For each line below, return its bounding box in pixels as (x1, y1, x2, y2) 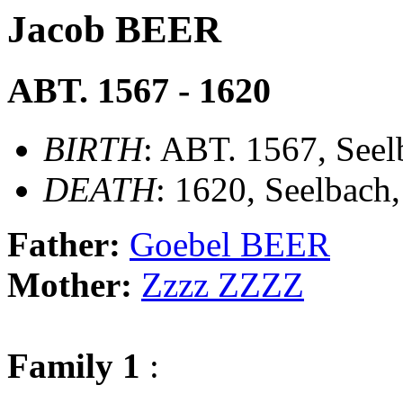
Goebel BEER (130, 224, 330, 264)
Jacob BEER (7, 8, 221, 50)
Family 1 (7, 345, 140, 385)
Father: (7, 224, 130, 264)
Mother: (7, 264, 141, 304)
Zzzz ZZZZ (141, 264, 304, 304)
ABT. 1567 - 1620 (7, 69, 271, 111)
